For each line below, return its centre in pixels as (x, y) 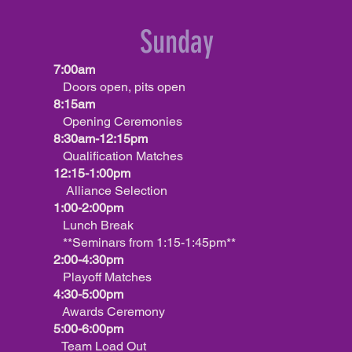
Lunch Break (93, 225)
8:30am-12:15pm (101, 139)
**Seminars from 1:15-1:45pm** (145, 242)
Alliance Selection (117, 191)
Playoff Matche (99, 277)
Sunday (176, 42)
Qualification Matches (118, 156)
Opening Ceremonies (118, 121)
